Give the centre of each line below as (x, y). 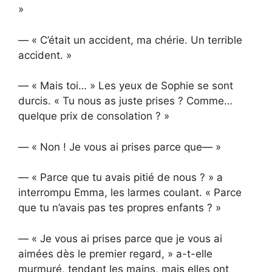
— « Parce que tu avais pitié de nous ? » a (121, 178)
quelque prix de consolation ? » (94, 116)
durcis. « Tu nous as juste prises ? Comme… (125, 101)
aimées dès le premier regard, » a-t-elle (115, 253)
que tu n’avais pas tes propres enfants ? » (120, 208)
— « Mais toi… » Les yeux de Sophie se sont (126, 86)
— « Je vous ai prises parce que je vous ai (120, 238)
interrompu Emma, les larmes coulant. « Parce (130, 193)
